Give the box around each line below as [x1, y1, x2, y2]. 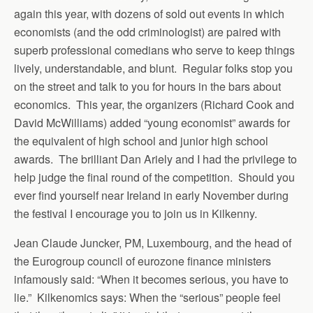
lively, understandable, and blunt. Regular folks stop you [14, 60, 293, 76]
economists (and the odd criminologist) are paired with [14, 24, 281, 40]
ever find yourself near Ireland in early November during [14, 187, 289, 203]
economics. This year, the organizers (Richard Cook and [14, 96, 294, 112]
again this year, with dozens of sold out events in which [14, 6, 284, 22]
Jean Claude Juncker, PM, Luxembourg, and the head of [14, 235, 291, 251]
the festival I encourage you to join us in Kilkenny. [14, 205, 257, 221]
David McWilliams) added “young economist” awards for [14, 115, 290, 131]
